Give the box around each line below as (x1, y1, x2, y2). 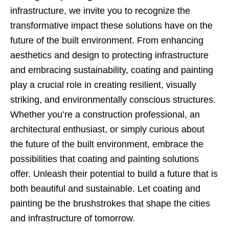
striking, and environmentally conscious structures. (10, 94, 216, 105)
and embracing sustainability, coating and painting (10, 64, 213, 75)
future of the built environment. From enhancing (10, 35, 203, 45)
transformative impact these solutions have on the (10, 20, 213, 31)
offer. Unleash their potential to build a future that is (10, 168, 218, 179)
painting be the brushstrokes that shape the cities (10, 198, 210, 209)
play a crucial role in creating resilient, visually (10, 79, 196, 90)
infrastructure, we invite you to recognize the (10, 5, 190, 16)
